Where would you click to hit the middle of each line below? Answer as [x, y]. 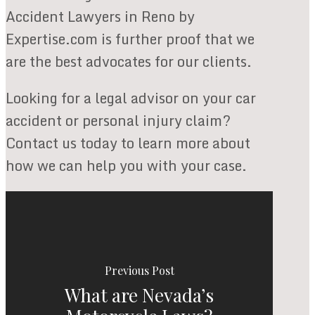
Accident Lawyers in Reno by [100, 17]
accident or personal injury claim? [118, 121]
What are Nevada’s [140, 295]
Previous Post [139, 271]
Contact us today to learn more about [128, 143]
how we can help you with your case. [126, 166]
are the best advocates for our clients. [129, 62]
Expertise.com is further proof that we [130, 39]
